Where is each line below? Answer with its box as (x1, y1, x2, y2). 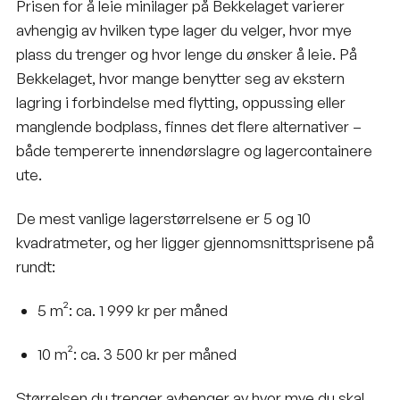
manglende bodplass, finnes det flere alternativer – (16, 116, 362, 136)
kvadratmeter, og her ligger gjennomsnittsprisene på (16, 232, 374, 252)
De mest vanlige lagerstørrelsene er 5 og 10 (16, 208, 311, 228)
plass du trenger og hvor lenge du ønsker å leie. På (16, 44, 357, 63)
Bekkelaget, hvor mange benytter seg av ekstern (16, 68, 345, 87)
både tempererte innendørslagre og (16, 140, 265, 160)
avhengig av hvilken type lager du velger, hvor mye (16, 20, 352, 39)
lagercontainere (265, 140, 372, 160)
